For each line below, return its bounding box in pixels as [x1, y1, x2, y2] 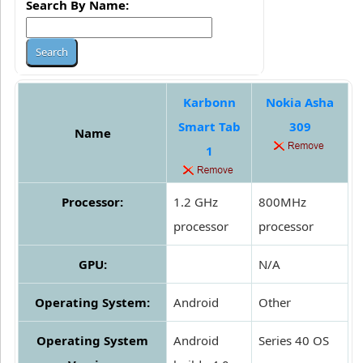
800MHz [258, 194, 306, 211]
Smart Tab [177, 118, 241, 135]
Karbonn [182, 94, 236, 111]
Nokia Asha [266, 94, 334, 111]
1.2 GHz [173, 194, 218, 211]
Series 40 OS [258, 332, 329, 349]
